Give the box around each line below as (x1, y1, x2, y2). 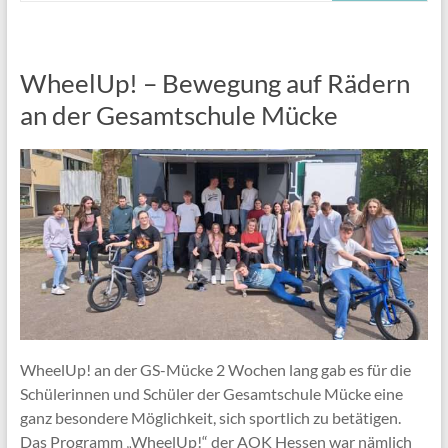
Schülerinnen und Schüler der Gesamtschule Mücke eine (19, 383, 403, 403)
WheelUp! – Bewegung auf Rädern (19, 66, 410, 99)
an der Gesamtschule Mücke (19, 98, 338, 131)
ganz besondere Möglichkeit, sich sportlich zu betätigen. (19, 407, 401, 427)
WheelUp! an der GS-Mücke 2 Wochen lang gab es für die (19, 359, 411, 379)
